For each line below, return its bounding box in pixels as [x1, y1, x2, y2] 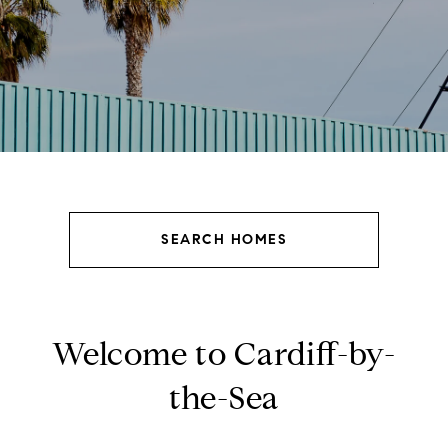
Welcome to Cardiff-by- [52, 334, 396, 374]
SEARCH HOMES [161, 231, 287, 248]
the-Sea [168, 378, 280, 418]
